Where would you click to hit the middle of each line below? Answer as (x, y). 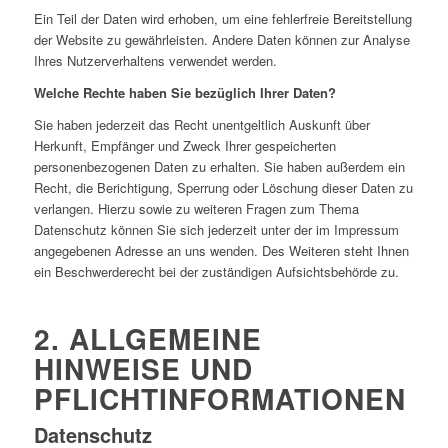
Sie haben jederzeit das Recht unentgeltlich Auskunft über (201, 125)
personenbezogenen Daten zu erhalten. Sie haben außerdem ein (219, 167)
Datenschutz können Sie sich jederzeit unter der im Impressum (216, 230)
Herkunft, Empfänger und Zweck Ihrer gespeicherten (184, 146)
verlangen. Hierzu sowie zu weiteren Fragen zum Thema (196, 209)
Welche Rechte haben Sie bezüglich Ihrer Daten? (184, 93)
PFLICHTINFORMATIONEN (219, 399)
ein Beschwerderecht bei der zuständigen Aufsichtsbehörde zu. (216, 272)
